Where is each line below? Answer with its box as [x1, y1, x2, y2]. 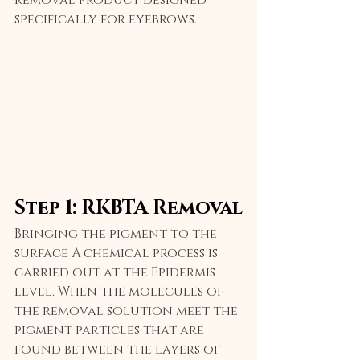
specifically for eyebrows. [14, 10, 197, 28]
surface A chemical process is [14, 244, 221, 263]
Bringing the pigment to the [14, 225, 220, 243]
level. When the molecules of [14, 283, 227, 301]
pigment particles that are [14, 321, 207, 340]
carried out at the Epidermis [14, 264, 219, 282]
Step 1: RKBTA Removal [14, 195, 243, 222]
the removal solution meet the [14, 302, 241, 321]
